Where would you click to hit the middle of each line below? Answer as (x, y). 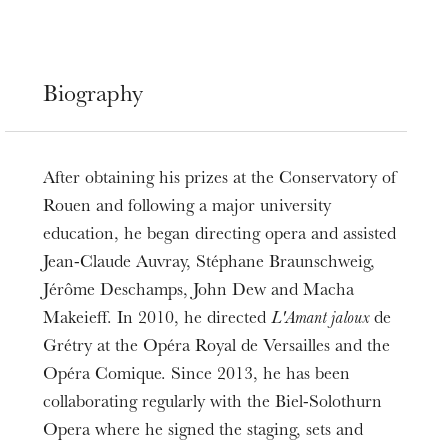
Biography (93, 96)
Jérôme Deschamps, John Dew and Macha (199, 291)
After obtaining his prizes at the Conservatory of (221, 179)
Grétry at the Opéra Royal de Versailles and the (217, 347)
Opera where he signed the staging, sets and (203, 431)
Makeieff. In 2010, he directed (157, 319)
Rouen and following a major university (187, 207)
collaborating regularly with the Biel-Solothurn (213, 403)
